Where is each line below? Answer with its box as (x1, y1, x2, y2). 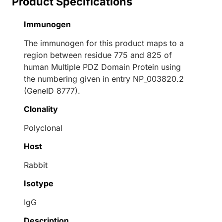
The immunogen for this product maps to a (24, 38, 184, 49)
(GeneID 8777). (24, 86, 80, 96)
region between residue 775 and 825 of (24, 50, 172, 60)
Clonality (24, 104, 58, 114)
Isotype (24, 178, 54, 189)
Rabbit (24, 160, 48, 170)
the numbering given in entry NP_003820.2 (24, 74, 184, 84)
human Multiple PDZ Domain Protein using (24, 62, 181, 72)
